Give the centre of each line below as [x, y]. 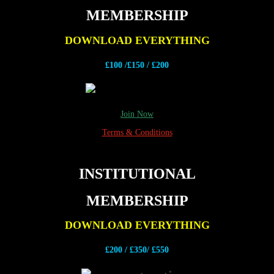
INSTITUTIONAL [137, 174]
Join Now [137, 114]
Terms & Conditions [137, 132]
